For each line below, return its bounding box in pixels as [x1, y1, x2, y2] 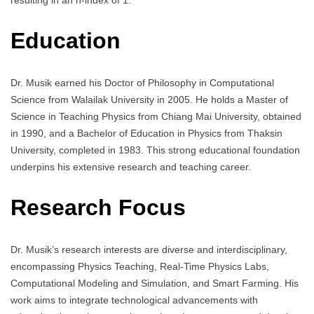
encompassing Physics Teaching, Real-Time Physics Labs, [11, 260, 269, 272]
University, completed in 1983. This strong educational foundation [11, 144, 300, 156]
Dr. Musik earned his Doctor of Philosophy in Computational [11, 76, 274, 88]
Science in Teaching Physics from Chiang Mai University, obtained [11, 110, 301, 122]
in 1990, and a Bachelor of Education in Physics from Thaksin [11, 127, 282, 139]
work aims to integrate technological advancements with [11, 294, 258, 306]
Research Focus [11, 195, 186, 221]
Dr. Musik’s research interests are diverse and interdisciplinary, [11, 243, 287, 255]
